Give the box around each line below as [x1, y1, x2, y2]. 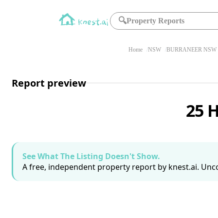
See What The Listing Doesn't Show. [22, 151, 160, 162]
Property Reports [127, 17, 185, 25]
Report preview [12, 76, 86, 90]
